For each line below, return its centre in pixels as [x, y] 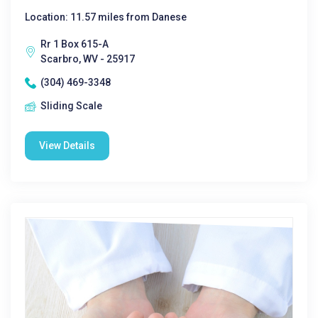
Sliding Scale [71, 106]
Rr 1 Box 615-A [75, 44]
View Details [67, 146]
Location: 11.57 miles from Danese [106, 17]
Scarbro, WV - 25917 [88, 59]
